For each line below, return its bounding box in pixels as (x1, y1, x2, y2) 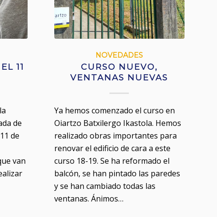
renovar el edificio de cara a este (54, 142, 170, 154)
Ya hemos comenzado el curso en (54, 105, 175, 116)
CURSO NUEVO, (80, 62, 158, 72)
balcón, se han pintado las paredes (54, 168, 180, 179)
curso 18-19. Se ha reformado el (54, 155, 170, 166)
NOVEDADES (95, 50, 143, 60)
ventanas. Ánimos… (54, 193, 124, 204)
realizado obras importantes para (54, 130, 177, 141)
